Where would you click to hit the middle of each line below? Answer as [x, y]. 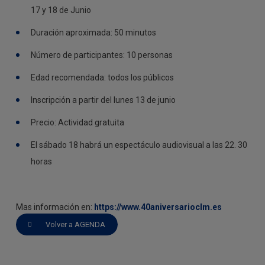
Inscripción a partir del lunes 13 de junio [103, 100]
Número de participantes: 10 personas [102, 55]
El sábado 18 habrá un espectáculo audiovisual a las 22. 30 [139, 145]
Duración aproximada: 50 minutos [93, 32]
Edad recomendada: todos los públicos [102, 77]
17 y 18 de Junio [61, 10]
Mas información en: [55, 207]
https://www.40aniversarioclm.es [158, 207]
